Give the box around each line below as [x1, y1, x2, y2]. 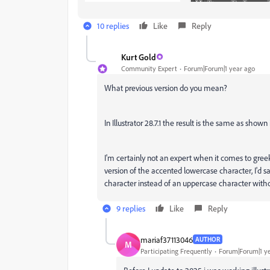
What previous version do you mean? [104, 83, 227, 93]
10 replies [97, 20, 129, 31]
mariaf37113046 [140, 234, 193, 245]
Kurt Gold [121, 51, 156, 62]
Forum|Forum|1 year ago [184, 63, 255, 73]
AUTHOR [195, 235, 220, 244]
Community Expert [121, 63, 177, 73]
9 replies [116, 203, 145, 214]
